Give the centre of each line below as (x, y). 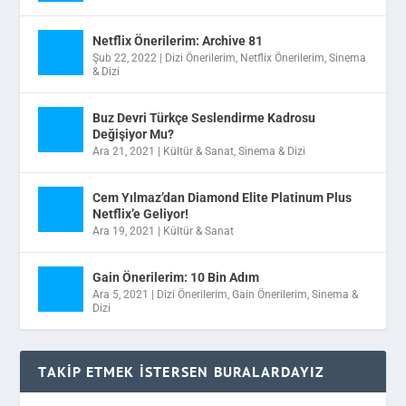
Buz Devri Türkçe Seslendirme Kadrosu (204, 118)
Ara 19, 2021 (124, 232)
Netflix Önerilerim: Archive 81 (178, 41)
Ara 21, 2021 (124, 152)
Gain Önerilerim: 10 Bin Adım (176, 278)
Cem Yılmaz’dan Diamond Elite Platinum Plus (222, 198)
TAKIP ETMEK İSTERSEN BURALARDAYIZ (182, 372)
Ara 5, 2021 (121, 295)
